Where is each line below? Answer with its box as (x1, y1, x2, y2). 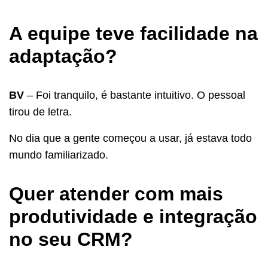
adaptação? (9, 45, 117, 67)
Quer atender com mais (9, 182, 223, 205)
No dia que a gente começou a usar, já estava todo (9, 132, 252, 144)
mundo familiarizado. (9, 148, 108, 161)
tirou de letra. (9, 105, 75, 118)
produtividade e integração (9, 205, 257, 227)
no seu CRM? (9, 228, 133, 250)
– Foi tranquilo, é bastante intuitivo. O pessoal (27, 89, 245, 101)
